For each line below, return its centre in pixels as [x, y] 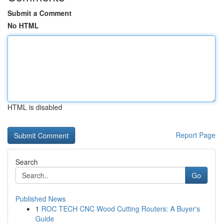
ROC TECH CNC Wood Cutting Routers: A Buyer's [121, 209]
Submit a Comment [40, 13]
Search [27, 162]
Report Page [196, 135]
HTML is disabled [35, 107]
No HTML [23, 25]
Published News [41, 199]
